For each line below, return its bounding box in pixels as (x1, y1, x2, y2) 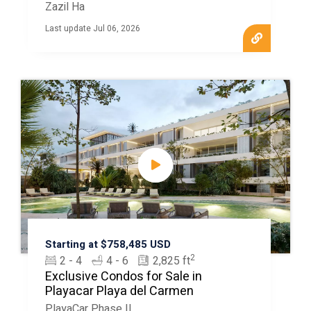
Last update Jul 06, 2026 (44, 22, 140, 35)
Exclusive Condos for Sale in (44, 267, 202, 286)
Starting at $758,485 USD (44, 237, 171, 252)
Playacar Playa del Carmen (44, 282, 194, 301)
